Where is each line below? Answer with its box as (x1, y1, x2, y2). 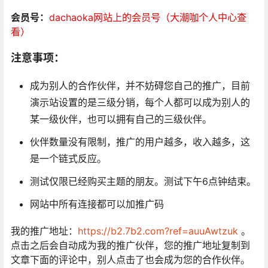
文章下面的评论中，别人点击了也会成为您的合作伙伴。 (11, 254, 250, 266)
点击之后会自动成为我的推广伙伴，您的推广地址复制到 (11, 239, 250, 252)
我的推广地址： (11, 225, 78, 237)
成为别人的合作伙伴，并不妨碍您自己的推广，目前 (30, 80, 250, 92)
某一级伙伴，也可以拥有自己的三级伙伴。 (30, 113, 212, 126)
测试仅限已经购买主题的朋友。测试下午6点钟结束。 (30, 175, 256, 188)
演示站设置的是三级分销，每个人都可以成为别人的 (30, 96, 250, 109)
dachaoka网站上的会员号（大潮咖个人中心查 (49, 11, 246, 24)
